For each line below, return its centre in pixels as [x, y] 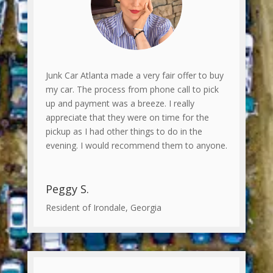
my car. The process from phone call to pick [132, 89]
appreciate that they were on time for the [127, 117]
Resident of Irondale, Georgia [103, 207]
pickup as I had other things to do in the [124, 131]
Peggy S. [67, 189]
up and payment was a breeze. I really [120, 103]
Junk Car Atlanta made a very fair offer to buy [134, 75]
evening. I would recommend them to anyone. [136, 145]
